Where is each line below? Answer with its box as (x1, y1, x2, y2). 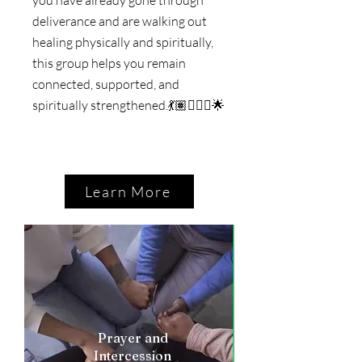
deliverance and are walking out (32, 12, 207, 29)
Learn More (84, 182, 171, 200)
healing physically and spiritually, (32, 33, 213, 50)
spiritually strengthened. (32, 96, 168, 113)
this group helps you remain (32, 54, 186, 71)
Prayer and (97, 329, 168, 346)
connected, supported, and (32, 75, 179, 92)
